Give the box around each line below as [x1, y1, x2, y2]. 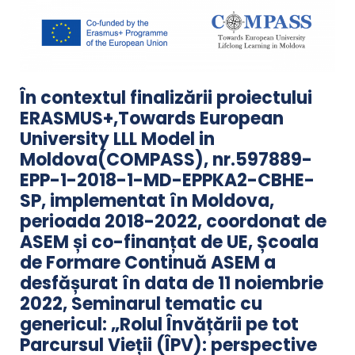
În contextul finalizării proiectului [20, 85, 312, 110]
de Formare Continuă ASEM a [20, 250, 276, 275]
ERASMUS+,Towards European [20, 105, 284, 131]
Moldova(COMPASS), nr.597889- [20, 147, 312, 172]
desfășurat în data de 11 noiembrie [20, 270, 323, 296]
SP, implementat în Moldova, [20, 188, 274, 213]
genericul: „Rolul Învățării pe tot [20, 311, 299, 337]
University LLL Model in [20, 126, 215, 151]
